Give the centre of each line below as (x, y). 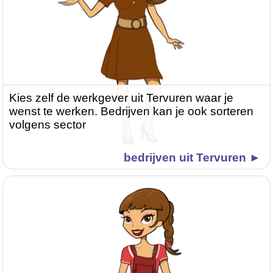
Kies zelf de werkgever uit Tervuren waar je (122, 98)
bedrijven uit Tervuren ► (192, 158)
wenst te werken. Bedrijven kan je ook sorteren (132, 112)
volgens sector (48, 125)
